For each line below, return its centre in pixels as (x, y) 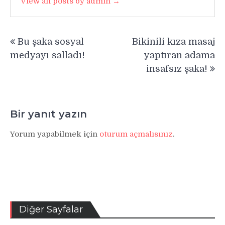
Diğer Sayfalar (51, 210)
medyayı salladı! (47, 55)
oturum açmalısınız (136, 134)
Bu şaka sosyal (51, 41)
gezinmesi (42, 49)
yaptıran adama (180, 55)
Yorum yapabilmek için (55, 134)
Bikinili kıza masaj (174, 41)
